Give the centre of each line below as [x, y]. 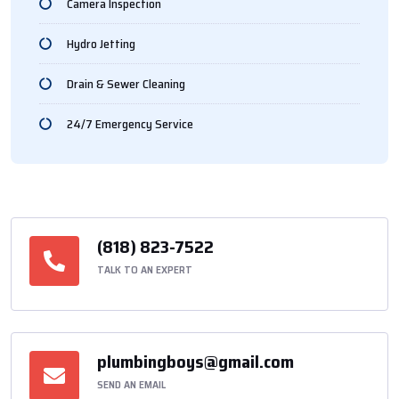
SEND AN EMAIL [131, 384]
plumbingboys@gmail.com [195, 361]
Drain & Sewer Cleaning [126, 83]
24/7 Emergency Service [130, 123]
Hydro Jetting [101, 43]
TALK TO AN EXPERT [145, 269]
